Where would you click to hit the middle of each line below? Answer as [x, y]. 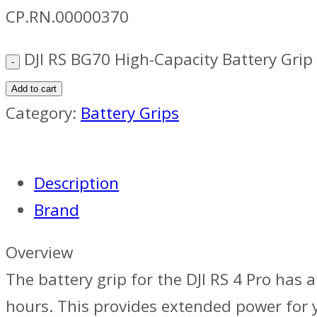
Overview [39, 253]
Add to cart [34, 89]
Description [76, 183]
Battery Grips [130, 113]
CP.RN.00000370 [67, 16]
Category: [43, 113]
